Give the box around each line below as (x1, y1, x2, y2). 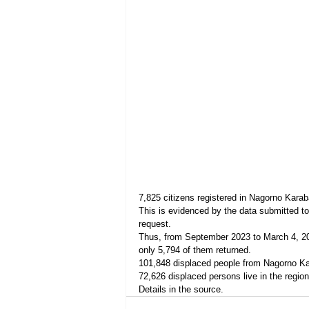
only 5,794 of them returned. (139, 244, 251, 255)
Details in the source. (139, 283, 223, 295)
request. (139, 218, 171, 229)
